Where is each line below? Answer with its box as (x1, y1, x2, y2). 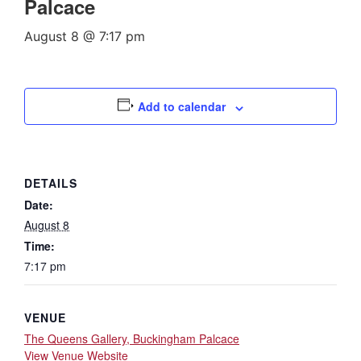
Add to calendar (138, 98, 226, 115)
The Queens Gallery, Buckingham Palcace (24, 330, 239, 347)
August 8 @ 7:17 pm (24, 28, 145, 45)
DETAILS (24, 175, 77, 192)
